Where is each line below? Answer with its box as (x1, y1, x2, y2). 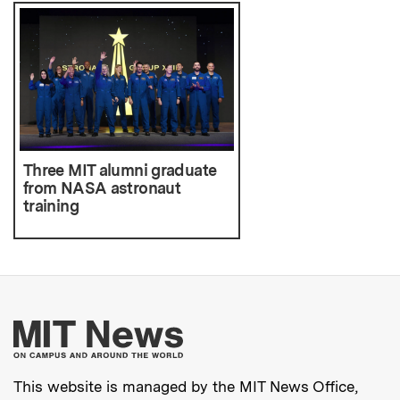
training (23, 196, 79, 215)
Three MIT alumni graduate (23, 160, 217, 179)
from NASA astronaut (23, 178, 181, 197)
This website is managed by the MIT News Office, (13, 378, 358, 396)
